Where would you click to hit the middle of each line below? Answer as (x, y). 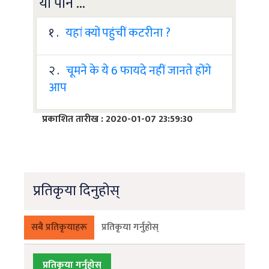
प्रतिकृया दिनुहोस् (76, 191)
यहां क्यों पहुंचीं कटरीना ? (118, 33)
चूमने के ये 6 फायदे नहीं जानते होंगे (139, 71)
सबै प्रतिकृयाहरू (59, 227)
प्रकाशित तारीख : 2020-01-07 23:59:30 (117, 119)
